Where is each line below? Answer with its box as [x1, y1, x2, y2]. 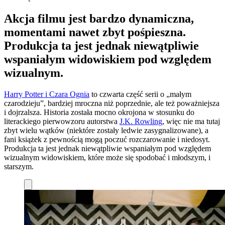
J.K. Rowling [120, 117, 162, 126]
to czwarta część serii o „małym [89, 90, 191, 99]
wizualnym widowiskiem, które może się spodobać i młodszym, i [4, 153, 210, 162]
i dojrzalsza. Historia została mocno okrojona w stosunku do [4, 108, 194, 117]
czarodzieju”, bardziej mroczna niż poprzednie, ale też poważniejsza [4, 99, 219, 108]
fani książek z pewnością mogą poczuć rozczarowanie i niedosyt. [4, 135, 210, 144]
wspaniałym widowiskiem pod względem [4, 53, 211, 66]
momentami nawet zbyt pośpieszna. [4, 26, 186, 39]
